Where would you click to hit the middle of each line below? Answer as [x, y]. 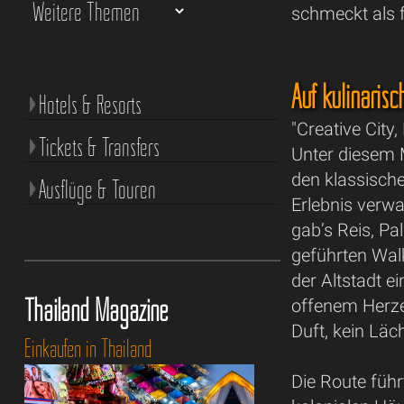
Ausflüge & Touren [97, 189]
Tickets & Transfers [99, 147]
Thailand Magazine [96, 310]
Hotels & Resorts [90, 104]
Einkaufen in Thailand [87, 348]
